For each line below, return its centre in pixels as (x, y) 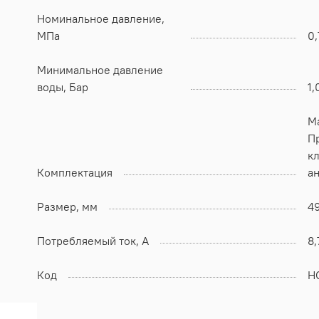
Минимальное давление (100, 69)
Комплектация (75, 172)
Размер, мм (67, 206)
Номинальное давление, (101, 18)
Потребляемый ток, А (93, 240)
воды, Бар (63, 87)
